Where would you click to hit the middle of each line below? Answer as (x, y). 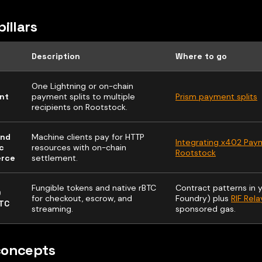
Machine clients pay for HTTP (88, 137)
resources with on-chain (79, 147)
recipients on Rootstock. (80, 107)
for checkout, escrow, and (82, 198)
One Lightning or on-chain (82, 86)
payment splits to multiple (83, 96)
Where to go (201, 56)
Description (56, 56)
